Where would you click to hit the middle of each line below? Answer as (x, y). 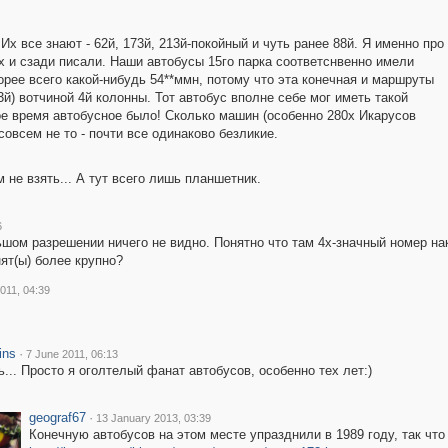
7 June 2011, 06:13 (71, 354)
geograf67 (57, 417)
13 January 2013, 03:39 (153, 418)
